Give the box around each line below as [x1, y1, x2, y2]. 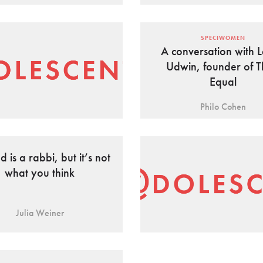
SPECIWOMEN [201, 34, 246, 42]
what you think [5, 165, 75, 181]
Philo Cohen [200, 100, 247, 113]
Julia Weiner [15, 207, 64, 220]
